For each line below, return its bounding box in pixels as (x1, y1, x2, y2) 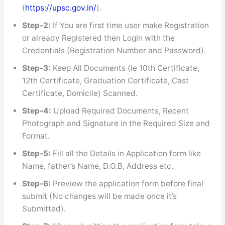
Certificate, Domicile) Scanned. (22, 88, 138, 98)
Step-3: (22, 63, 53, 73)
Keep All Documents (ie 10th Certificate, (52, 63, 199, 73)
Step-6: (22, 178, 53, 188)
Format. (22, 131, 50, 141)
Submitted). (22, 203, 66, 213)
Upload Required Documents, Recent (53, 105, 189, 116)
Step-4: (22, 105, 53, 116)
